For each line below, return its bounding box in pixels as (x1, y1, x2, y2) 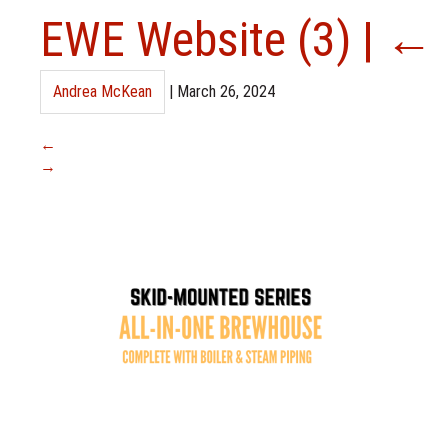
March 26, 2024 (177, 82, 275, 101)
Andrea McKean (53, 82, 152, 101)
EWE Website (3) (40, 11, 362, 68)
